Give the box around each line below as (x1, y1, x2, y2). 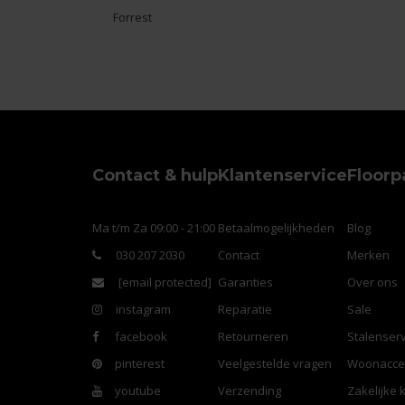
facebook (112, 327, 167, 344)
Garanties (218, 273, 273, 290)
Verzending (218, 381, 281, 399)
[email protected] (118, 273, 212, 290)
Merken (347, 246, 390, 263)
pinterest (112, 354, 165, 372)
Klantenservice (218, 165, 347, 185)
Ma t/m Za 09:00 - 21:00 (92, 219, 215, 236)
